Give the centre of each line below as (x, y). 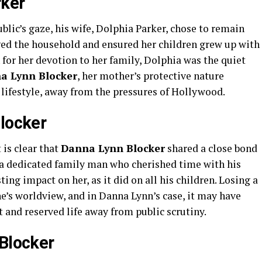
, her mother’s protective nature (151, 76)
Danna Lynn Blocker (113, 148)
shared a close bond (211, 148)
